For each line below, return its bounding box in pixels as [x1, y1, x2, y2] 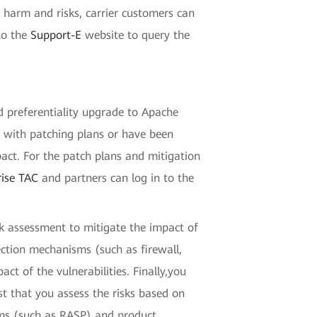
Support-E [30, 28, 82, 42]
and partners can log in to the [38, 171, 195, 185]
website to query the [81, 28, 190, 42]
